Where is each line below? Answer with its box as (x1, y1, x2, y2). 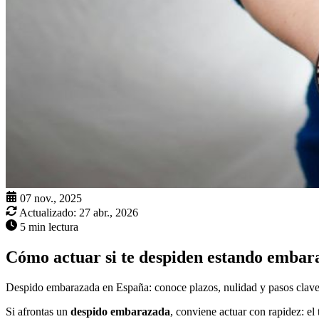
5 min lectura (20, 221, 78, 234)
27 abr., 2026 (79, 206, 138, 219)
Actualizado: (19, 206, 76, 219)
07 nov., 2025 (20, 192, 82, 205)
